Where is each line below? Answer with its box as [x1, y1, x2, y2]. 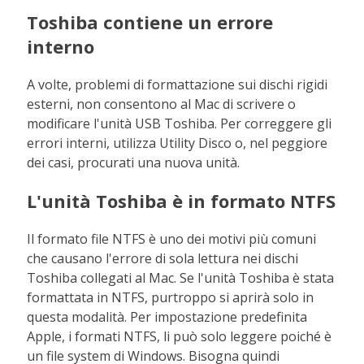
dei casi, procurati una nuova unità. [27, 154, 240, 171]
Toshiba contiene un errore [27, 10, 274, 34]
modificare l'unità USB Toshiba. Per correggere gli [27, 115, 332, 132]
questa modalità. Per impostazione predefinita [27, 308, 308, 326]
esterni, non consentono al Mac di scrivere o [27, 95, 297, 113]
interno [27, 34, 95, 58]
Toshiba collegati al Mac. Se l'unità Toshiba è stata [27, 269, 335, 287]
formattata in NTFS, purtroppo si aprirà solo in [27, 288, 314, 306]
